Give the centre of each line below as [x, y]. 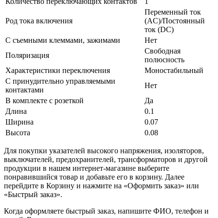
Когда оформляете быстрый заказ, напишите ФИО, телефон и [106, 211]
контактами [25, 90]
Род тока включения [39, 20]
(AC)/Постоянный [175, 20]
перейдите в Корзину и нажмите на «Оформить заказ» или [101, 185]
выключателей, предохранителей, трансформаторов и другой [106, 159]
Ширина [19, 122]
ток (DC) [159, 29]
